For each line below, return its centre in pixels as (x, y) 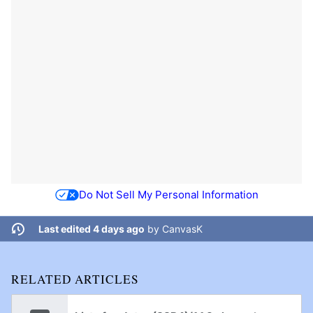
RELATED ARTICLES (75, 279)
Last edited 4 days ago (91, 229)
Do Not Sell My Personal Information (168, 194)
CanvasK (182, 229)
